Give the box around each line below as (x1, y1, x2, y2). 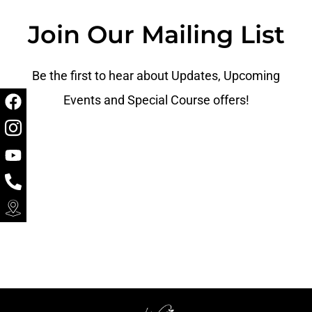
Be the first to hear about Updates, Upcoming (32, 68, 280, 84)
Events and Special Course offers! (63, 93, 249, 108)
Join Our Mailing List (27, 19, 285, 50)
